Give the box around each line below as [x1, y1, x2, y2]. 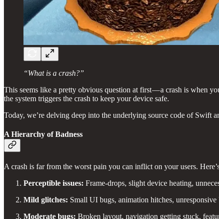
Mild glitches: [23, 196, 68, 204]
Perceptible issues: [23, 179, 84, 188]
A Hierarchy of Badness [4, 130, 83, 138]
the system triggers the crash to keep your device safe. [4, 94, 169, 103]
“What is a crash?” [23, 68, 84, 77]
